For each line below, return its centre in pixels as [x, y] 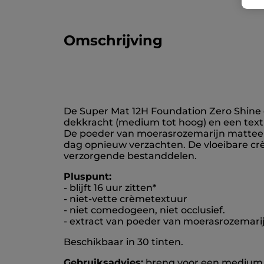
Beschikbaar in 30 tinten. [123, 242]
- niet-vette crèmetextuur [126, 199]
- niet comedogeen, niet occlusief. [144, 210]
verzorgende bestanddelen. [130, 156]
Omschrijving [113, 41]
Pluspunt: [88, 177]
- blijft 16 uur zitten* [110, 188]
